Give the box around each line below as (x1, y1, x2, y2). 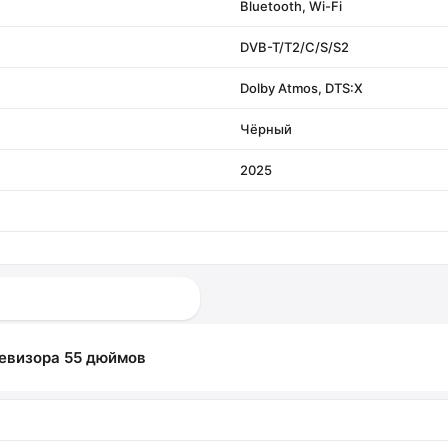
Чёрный (240, 120, 292, 137)
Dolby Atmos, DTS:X (240, 79, 363, 96)
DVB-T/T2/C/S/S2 (240, 38, 349, 55)
